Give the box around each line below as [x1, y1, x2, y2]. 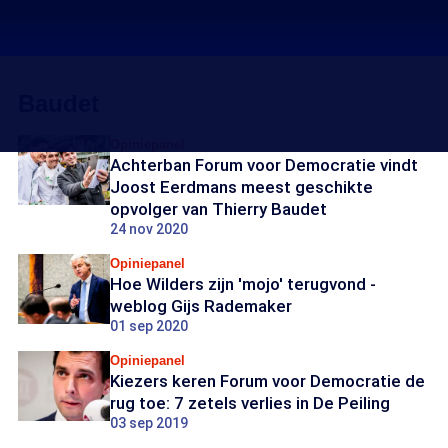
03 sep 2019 [110, 415, 188, 431]
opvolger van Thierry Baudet [110, 199, 327, 219]
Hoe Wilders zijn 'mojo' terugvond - [110, 274, 376, 294]
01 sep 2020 [110, 318, 188, 334]
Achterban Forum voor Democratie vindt [110, 155, 418, 175]
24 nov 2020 [110, 221, 188, 237]
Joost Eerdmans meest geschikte [110, 177, 373, 197]
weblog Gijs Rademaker [110, 296, 292, 316]
